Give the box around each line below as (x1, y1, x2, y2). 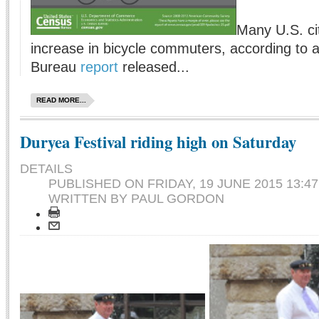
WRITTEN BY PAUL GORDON (48, 192, 224, 206)
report (80, 59, 118, 75)
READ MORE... (36, 96, 86, 105)
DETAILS (20, 162, 73, 177)
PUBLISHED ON (48, 177, 147, 192)
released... (118, 59, 189, 75)
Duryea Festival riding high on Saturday (20, 130, 296, 155)
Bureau (31, 59, 80, 75)
